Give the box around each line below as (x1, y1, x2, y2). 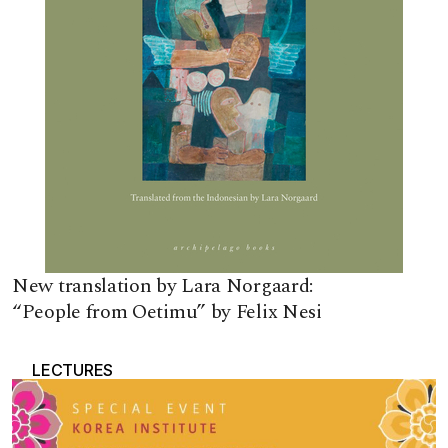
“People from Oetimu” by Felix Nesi (12, 296, 322, 327)
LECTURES (32, 359, 113, 380)
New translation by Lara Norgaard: (12, 270, 314, 301)
